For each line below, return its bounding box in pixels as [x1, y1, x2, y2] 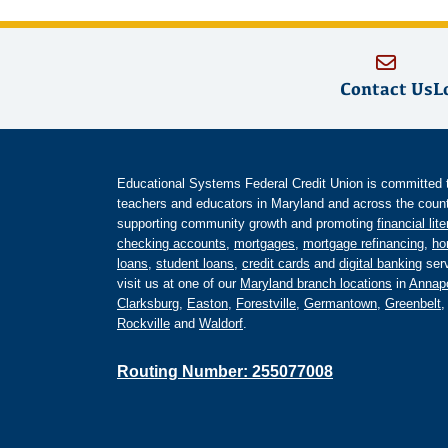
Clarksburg [117, 296, 179, 312]
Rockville [117, 316, 170, 332]
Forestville [236, 296, 296, 312]
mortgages [234, 236, 295, 252]
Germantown [304, 296, 377, 312]
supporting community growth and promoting [117, 216, 377, 232]
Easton [187, 296, 228, 312]
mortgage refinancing [303, 236, 424, 252]
